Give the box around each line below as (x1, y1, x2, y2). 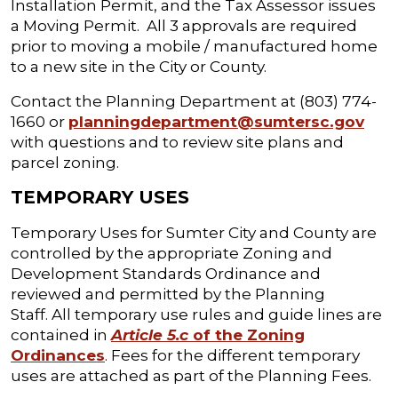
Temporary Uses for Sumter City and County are (11, 223, 377, 243)
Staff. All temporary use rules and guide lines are (11, 305, 382, 324)
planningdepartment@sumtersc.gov (68, 112, 364, 131)
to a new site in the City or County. (11, 57, 267, 76)
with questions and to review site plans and (11, 132, 344, 152)
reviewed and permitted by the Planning (11, 284, 325, 304)
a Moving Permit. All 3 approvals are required (11, 16, 357, 36)
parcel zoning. (11, 153, 119, 172)
